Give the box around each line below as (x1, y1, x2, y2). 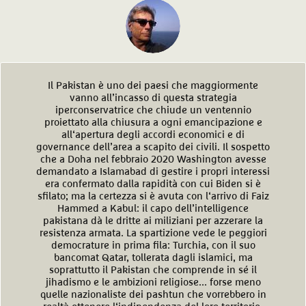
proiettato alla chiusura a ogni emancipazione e (44, 117, 262, 128)
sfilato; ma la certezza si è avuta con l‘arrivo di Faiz (37, 191, 269, 201)
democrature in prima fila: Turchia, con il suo (51, 240, 255, 251)
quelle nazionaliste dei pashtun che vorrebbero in (40, 289, 266, 300)
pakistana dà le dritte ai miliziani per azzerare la (43, 215, 263, 226)
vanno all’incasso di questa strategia (69, 92, 237, 103)
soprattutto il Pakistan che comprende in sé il (49, 264, 257, 275)
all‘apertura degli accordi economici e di (61, 129, 245, 140)
